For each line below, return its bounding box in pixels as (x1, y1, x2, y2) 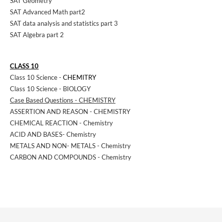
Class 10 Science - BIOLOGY (10, 85, 91, 93)
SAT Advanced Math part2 (10, 8, 85, 16)
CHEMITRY (63, 73, 96, 82)
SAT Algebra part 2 (10, 31, 64, 39)
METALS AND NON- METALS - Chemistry (10, 142, 131, 150)
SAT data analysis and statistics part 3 (10, 19, 118, 28)
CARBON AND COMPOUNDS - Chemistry (10, 153, 131, 162)
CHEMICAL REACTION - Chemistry (10, 119, 114, 127)
